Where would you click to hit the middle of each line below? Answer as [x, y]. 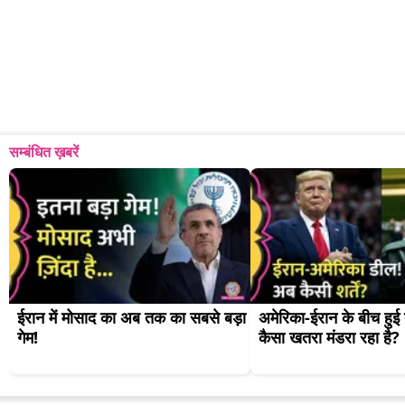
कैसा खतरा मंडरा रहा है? [329, 338]
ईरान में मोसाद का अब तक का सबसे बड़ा [132, 318]
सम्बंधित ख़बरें [44, 152]
